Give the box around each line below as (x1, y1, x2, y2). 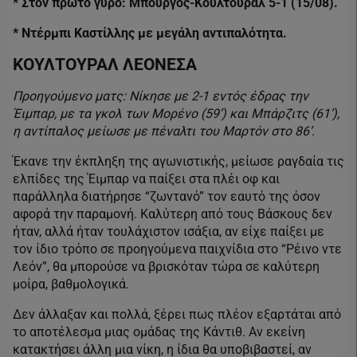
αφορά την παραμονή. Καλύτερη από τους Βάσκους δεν (13, 206, 332, 222)
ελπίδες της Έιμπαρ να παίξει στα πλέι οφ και (13, 171, 280, 186)
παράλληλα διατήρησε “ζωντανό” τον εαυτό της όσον (13, 188, 320, 204)
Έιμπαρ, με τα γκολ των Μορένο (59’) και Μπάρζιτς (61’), (13, 105, 339, 121)
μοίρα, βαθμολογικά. (13, 276, 129, 292)
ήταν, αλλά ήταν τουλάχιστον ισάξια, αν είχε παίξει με (13, 223, 324, 239)
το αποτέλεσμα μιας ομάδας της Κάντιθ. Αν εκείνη (13, 324, 305, 339)
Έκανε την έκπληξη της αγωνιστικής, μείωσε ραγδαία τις (13, 153, 344, 169)
